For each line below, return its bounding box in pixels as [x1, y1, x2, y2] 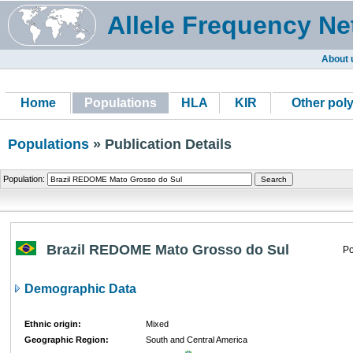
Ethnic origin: [24, 319, 81, 329]
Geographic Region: [24, 335, 109, 344]
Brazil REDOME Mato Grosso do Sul [46, 242, 289, 258]
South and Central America [146, 335, 247, 344]
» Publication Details [89, 136, 232, 152]
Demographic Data [21, 282, 136, 295]
